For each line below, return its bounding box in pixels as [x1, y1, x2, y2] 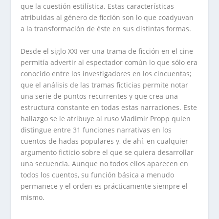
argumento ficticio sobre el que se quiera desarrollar [21, 147, 194, 157]
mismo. [21, 192, 45, 202]
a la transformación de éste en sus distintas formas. [21, 24, 192, 34]
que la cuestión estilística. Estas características [21, 1, 175, 11]
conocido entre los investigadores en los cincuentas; [21, 68, 192, 78]
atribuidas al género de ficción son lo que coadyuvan [21, 13, 194, 22]
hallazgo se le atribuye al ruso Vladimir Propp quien [21, 113, 191, 123]
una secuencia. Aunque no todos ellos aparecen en [21, 158, 189, 168]
